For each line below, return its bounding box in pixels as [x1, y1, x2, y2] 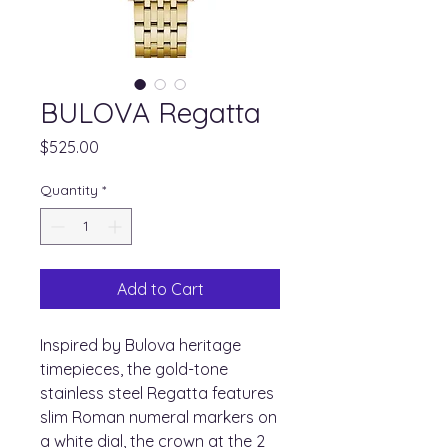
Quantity [40, 181, 98, 199]
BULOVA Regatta [40, 95, 261, 130]
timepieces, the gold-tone [40, 359, 228, 379]
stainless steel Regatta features [40, 383, 274, 403]
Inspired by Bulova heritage [40, 335, 241, 355]
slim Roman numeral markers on [40, 407, 277, 427]
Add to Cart [116, 279, 204, 299]
